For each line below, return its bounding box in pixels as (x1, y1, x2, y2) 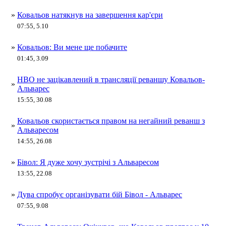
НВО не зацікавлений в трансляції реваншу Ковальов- (17, 75, 205, 84)
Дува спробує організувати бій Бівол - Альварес (17, 190, 182, 199)
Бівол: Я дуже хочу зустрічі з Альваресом (17, 157, 159, 166)
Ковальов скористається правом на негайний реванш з (17, 116, 205, 125)
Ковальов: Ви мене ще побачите (17, 42, 127, 51)
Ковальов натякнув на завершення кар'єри (17, 10, 163, 19)
